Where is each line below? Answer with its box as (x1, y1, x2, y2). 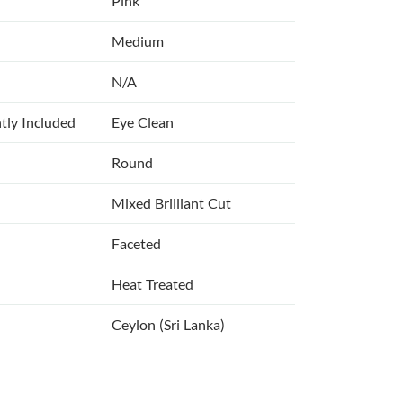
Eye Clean (112, 113, 174, 131)
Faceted (112, 235, 161, 253)
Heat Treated (112, 275, 193, 293)
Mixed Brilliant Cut (112, 194, 231, 212)
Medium (112, 32, 164, 50)
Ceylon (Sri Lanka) (112, 316, 225, 334)
